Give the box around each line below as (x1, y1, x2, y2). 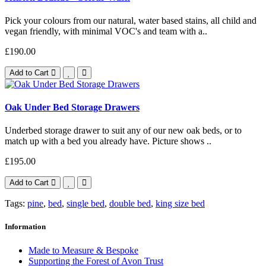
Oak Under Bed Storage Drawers (5, 102, 140, 113)
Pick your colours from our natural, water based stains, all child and (5, 15, 256, 26)
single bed (66, 198, 104, 209)
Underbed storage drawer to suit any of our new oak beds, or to (5, 125, 242, 136)
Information (5, 222, 46, 232)
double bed (109, 198, 151, 209)
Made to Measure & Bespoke (28, 245, 138, 255)
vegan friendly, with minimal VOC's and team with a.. (5, 26, 207, 36)
